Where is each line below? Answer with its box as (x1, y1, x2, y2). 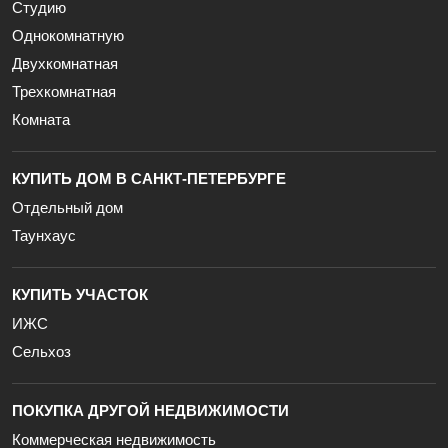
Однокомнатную (12, 27, 124, 44)
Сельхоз (12, 343, 71, 360)
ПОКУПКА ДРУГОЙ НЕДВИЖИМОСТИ (12, 402, 289, 419)
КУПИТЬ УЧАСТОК (12, 286, 148, 303)
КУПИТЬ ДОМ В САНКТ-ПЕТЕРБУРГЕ (12, 170, 286, 187)
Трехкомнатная (12, 83, 116, 100)
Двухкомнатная (12, 55, 118, 72)
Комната (12, 111, 70, 128)
